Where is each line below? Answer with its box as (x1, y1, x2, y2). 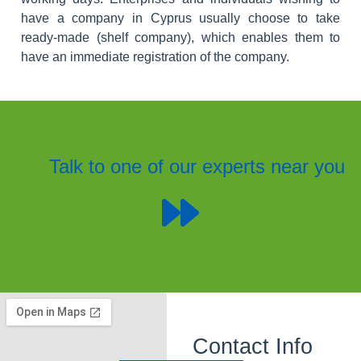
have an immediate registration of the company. (21, 50, 289, 64)
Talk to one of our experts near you (49, 155, 345, 177)
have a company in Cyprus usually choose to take (21, 11, 340, 26)
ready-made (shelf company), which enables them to (21, 31, 340, 45)
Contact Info (192, 334, 313, 359)
